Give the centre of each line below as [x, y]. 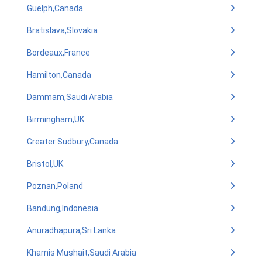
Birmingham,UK [56, 119]
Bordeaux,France [58, 53]
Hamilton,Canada [59, 75]
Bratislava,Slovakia [62, 30]
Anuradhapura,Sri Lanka [71, 230]
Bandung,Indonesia [63, 208]
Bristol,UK [45, 164]
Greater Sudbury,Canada [73, 142]
